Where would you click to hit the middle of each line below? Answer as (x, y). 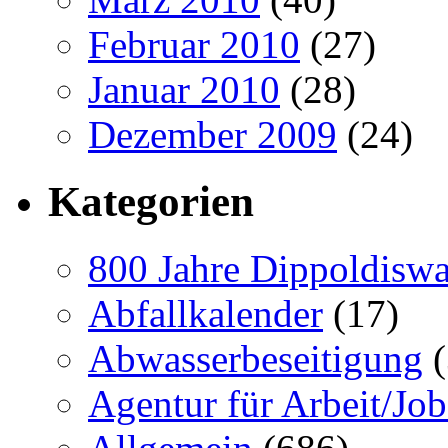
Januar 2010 (184, 90)
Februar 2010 (194, 45)
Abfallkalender (205, 313)
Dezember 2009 (212, 135)
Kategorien (151, 202)
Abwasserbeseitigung (255, 358)
